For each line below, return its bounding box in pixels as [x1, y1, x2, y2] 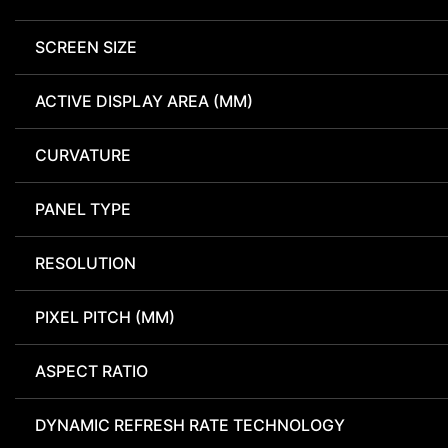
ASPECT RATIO [35, 361, 148, 382]
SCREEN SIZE [35, 37, 137, 58]
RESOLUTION [35, 253, 136, 274]
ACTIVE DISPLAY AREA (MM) [35, 91, 253, 112]
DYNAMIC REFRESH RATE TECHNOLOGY [35, 415, 345, 436]
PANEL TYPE [35, 199, 131, 220]
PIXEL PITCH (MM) [35, 307, 175, 328]
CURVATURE [35, 145, 131, 166]
